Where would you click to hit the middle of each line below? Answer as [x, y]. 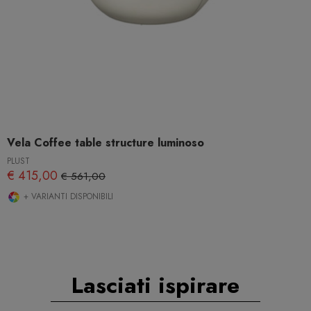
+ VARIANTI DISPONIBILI [67, 197]
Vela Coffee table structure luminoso [106, 143]
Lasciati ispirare [155, 285]
